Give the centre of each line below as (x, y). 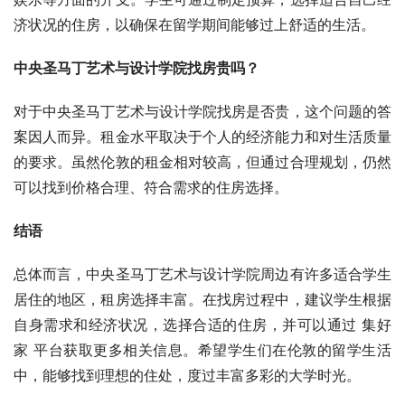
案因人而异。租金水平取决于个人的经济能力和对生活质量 (202, 136)
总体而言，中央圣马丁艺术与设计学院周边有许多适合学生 (202, 273)
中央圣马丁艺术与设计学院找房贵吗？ (137, 67)
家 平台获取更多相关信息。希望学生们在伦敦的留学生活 (202, 349)
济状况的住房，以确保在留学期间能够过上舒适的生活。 (194, 24)
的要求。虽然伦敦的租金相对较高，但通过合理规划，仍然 (202, 161)
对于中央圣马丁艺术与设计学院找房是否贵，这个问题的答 (202, 111)
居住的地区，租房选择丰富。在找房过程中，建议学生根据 (202, 299)
